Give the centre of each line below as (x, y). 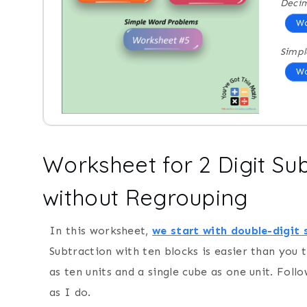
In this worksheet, (101, 230)
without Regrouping (145, 197)
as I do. (70, 292)
